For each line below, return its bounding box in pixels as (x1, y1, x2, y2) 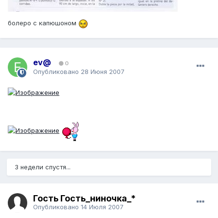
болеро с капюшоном (8, 19, 78, 27)
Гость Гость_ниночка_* (33, 193, 136, 203)
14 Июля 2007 (81, 202, 124, 211)
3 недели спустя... (15, 163, 71, 171)
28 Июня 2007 (81, 68, 125, 76)
